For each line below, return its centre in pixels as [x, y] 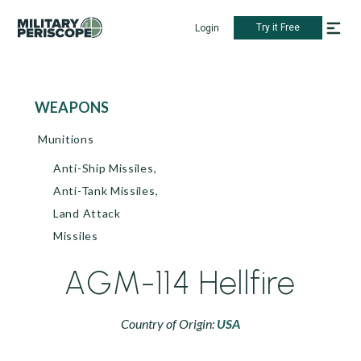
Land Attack [87, 213]
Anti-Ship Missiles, [105, 168]
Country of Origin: [169, 324]
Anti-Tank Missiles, [106, 191]
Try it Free [278, 27]
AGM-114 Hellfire [180, 283]
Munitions [66, 139]
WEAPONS [80, 107]
